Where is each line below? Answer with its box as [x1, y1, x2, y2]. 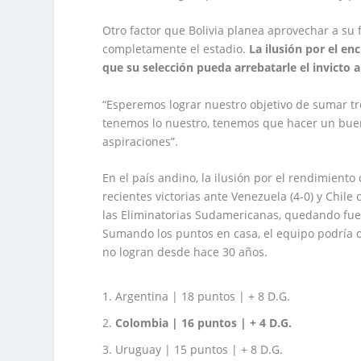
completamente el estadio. [102, 41, 247, 57]
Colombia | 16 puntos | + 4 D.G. [115, 314, 293, 330]
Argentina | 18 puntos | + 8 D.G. [115, 288, 291, 305]
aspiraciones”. [102, 133, 179, 149]
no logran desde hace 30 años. [102, 243, 268, 259]
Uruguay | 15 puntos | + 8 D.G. [115, 341, 284, 357]
